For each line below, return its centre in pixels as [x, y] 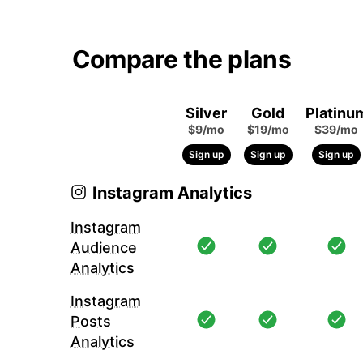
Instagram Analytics [172, 192]
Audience [103, 247]
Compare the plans [181, 59]
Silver [207, 113]
